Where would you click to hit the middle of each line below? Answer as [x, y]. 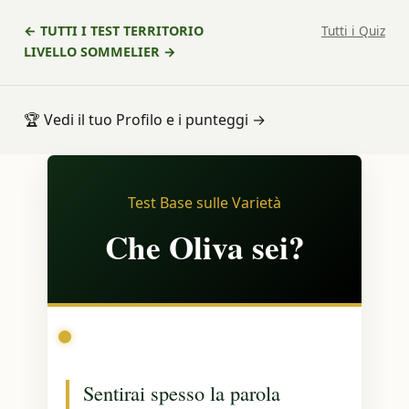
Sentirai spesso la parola [182, 393]
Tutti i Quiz [353, 31]
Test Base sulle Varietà [204, 203]
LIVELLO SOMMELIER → [100, 52]
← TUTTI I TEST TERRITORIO [114, 31]
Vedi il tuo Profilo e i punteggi [147, 120]
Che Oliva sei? [204, 247]
